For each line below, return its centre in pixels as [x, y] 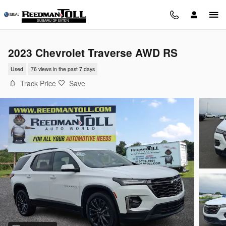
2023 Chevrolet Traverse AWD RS [93, 52]
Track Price [38, 83]
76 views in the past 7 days [63, 69]
